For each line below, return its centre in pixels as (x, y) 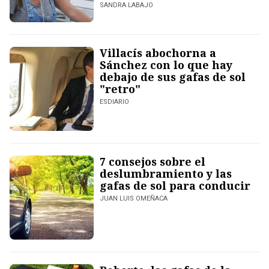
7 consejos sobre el (153, 162)
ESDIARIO (114, 102)
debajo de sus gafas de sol (173, 77)
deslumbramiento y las (166, 174)
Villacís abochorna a (158, 53)
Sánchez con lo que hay (166, 65)
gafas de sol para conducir (175, 186)
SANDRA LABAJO (126, 5)
